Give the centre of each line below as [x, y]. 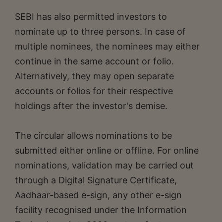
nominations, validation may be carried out [104, 165]
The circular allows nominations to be [93, 135]
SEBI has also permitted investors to [91, 16]
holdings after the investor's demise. [91, 106]
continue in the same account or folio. [94, 61]
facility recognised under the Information [101, 210]
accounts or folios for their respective [94, 91]
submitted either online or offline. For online [107, 150]
